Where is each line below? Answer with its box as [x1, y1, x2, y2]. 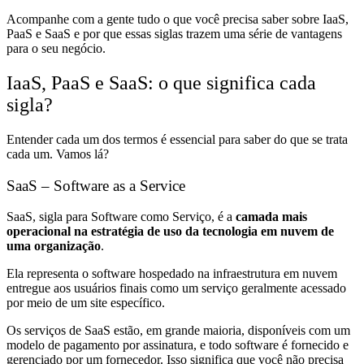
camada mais [236, 210, 307, 224]
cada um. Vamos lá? [6, 146, 109, 161]
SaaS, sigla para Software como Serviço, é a [6, 210, 236, 224]
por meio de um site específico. [6, 296, 165, 310]
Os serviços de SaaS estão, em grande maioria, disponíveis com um [6, 323, 350, 338]
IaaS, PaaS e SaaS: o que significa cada [6, 72, 316, 94]
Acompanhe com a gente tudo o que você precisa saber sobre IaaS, [6, 12, 349, 27]
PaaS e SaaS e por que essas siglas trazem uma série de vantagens [6, 27, 342, 41]
